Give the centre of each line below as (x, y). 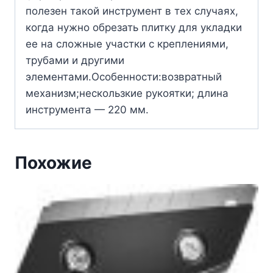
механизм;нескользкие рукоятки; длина (127, 94)
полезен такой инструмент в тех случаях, (132, 11)
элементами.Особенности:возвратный (124, 77)
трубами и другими (75, 61)
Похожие (53, 163)
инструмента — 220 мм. (87, 110)
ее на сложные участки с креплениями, (127, 44)
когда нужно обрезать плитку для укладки (134, 28)
